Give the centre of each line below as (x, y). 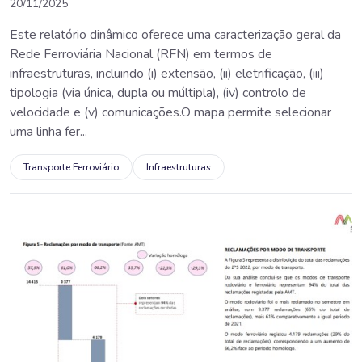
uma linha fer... (48, 131)
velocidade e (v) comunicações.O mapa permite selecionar (170, 112)
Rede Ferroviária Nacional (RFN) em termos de (141, 54)
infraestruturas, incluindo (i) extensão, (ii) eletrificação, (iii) (167, 73)
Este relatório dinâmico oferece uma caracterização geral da (175, 34)
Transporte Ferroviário (71, 167)
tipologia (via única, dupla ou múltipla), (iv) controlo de (158, 93)
